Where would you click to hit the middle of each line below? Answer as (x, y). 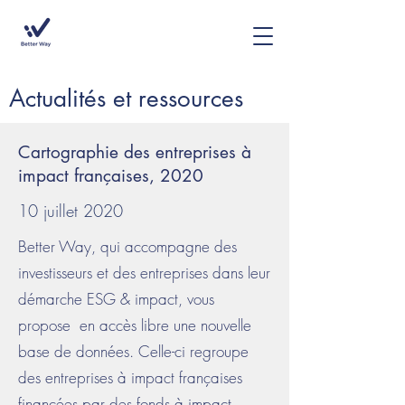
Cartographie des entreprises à (135, 152)
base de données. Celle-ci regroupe (133, 351)
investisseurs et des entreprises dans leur (144, 273)
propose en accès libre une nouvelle (135, 325)
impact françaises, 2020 (111, 176)
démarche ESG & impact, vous (116, 299)
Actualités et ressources (126, 99)
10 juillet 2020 (71, 211)
